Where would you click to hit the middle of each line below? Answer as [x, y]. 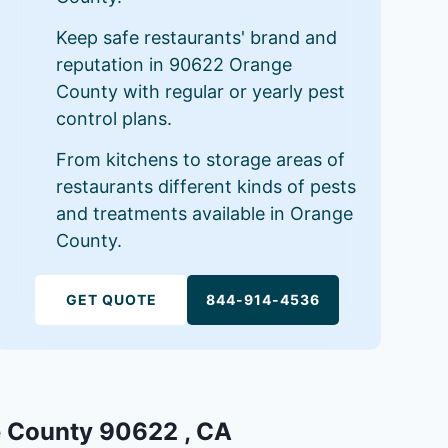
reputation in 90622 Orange [173, 65]
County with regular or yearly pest [200, 92]
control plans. [113, 119]
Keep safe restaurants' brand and [196, 38]
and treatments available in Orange [204, 214]
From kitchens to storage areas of [200, 160]
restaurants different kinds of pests [205, 187]
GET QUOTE [111, 299]
